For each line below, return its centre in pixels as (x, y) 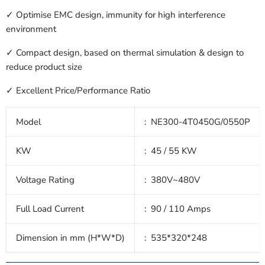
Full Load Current (50, 209)
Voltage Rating (45, 180)
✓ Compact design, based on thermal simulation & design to (125, 53)
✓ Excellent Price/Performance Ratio (79, 91)
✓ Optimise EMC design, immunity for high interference (116, 15)
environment (31, 29)
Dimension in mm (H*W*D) (70, 238)
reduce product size (44, 67)
